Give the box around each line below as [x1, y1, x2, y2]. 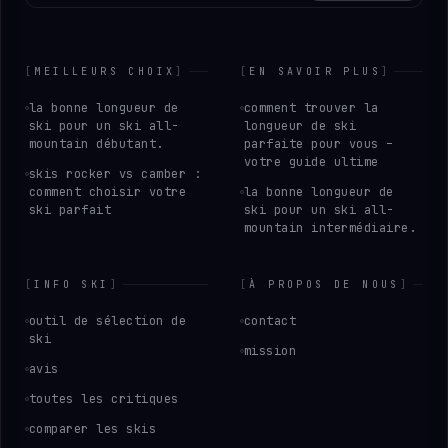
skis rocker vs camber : [29, 166, 202, 182]
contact [244, 313, 297, 329]
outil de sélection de [29, 313, 187, 329]
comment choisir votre [29, 184, 187, 200]
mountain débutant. [29, 136, 164, 152]
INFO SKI [34, 278, 110, 291]
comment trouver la [244, 100, 379, 116]
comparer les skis [29, 421, 157, 437]
